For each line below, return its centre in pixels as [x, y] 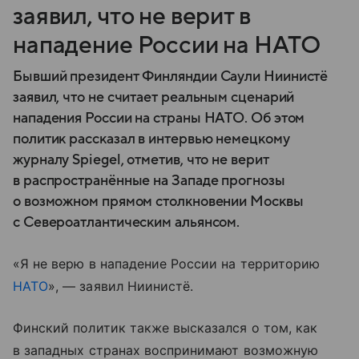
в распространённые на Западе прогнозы [149, 180]
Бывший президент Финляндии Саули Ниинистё [171, 76]
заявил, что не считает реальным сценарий [154, 97]
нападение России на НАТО [167, 45]
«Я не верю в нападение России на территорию [167, 263]
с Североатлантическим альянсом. [127, 222]
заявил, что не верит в [132, 16]
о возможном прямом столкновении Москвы [158, 201]
